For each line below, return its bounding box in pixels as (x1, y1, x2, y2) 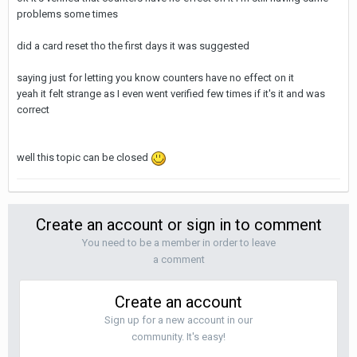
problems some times (17, 8, 118, 20)
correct (17, 104, 49, 116)
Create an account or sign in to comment (35, 215, 322, 234)
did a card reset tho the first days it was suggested (17, 40, 249, 52)
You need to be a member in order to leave (81, 237, 276, 249)
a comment (152, 253, 205, 265)
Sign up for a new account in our (104, 314, 253, 326)
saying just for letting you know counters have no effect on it (17, 72, 294, 84)
